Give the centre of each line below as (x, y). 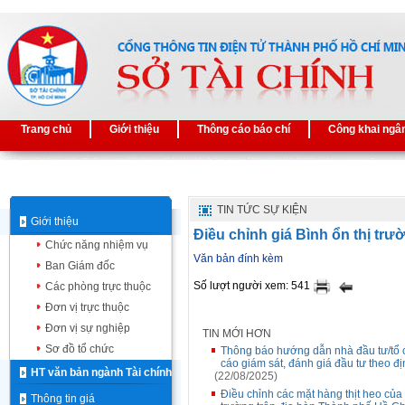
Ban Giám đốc (80, 266)
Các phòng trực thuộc (98, 287)
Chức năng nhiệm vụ (97, 245)
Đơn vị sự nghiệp (88, 328)
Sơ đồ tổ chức (80, 349)
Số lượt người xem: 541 (253, 286)
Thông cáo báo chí (244, 129)
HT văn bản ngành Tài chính (101, 372)
